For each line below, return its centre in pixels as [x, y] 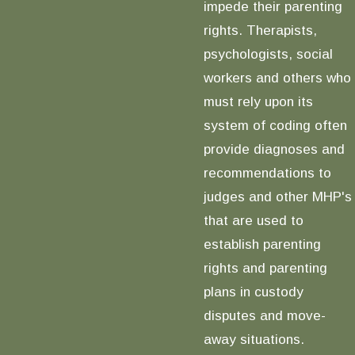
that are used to [253, 221]
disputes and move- [264, 316]
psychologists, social [268, 54]
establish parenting [262, 244]
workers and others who [277, 78]
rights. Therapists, [260, 31]
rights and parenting [265, 268]
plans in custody [253, 292]
